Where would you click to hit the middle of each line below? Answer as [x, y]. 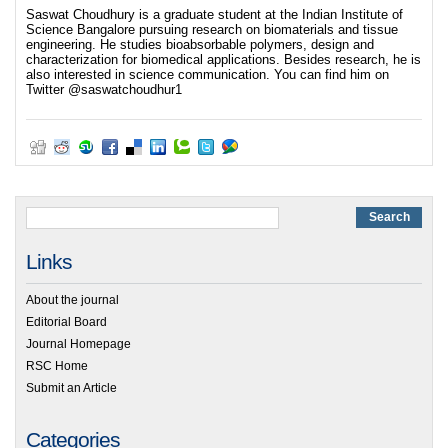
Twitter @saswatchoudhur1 [104, 90]
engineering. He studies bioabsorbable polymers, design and [200, 45]
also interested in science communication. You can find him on [207, 75]
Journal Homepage [78, 344]
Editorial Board [66, 322]
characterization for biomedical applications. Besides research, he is [223, 60]
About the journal [72, 300]
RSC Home [57, 365]
